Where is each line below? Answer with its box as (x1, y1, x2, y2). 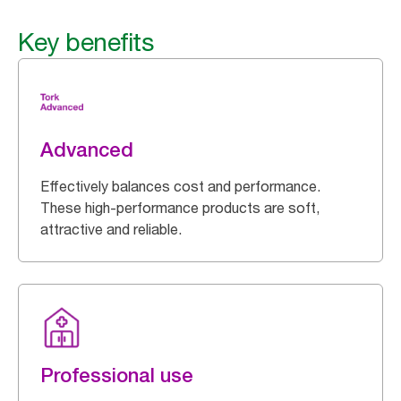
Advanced (40, 138, 133, 161)
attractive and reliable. (40, 220, 182, 238)
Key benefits (18, 27, 153, 57)
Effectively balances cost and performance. (40, 177, 320, 195)
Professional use (40, 363, 193, 387)
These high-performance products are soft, (40, 199, 320, 217)
